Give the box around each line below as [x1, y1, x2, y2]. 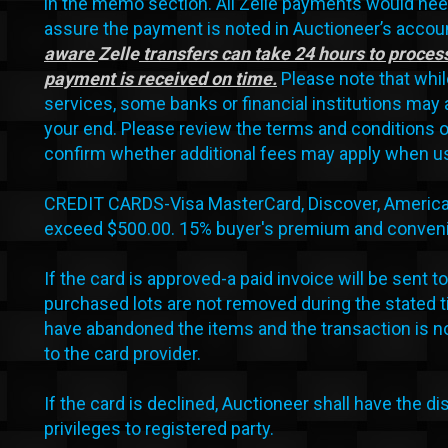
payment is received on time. [44, 67, 277, 89]
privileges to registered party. [44, 417, 274, 439]
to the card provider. [44, 342, 201, 364]
